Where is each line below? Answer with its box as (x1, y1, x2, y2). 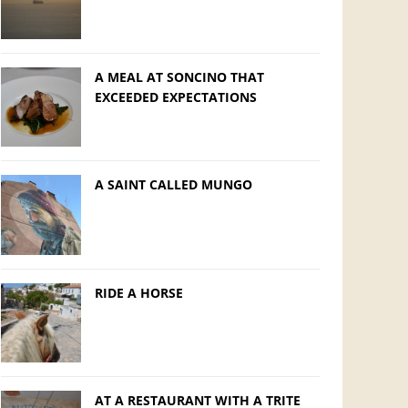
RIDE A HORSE (94, 283, 183, 301)
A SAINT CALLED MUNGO (94, 176, 252, 194)
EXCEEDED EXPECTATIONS (94, 87, 257, 106)
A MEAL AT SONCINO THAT (94, 67, 264, 86)
